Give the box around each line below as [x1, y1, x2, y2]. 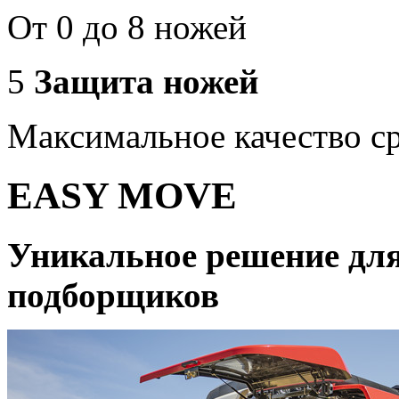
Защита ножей [25, 62, 258, 102]
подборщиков [7, 275, 219, 314]
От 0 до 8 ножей [7, 8, 247, 47]
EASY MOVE [7, 175, 237, 217]
